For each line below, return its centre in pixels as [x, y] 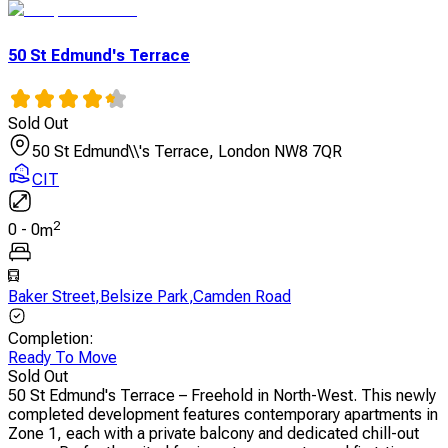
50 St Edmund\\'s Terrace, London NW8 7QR [187, 152]
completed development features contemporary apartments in [223, 414]
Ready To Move [62, 357]
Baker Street [51, 296]
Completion [48, 338]
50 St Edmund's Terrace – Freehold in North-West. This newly [222, 395]
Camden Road [242, 296]
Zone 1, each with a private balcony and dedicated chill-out [213, 433]
